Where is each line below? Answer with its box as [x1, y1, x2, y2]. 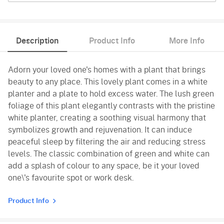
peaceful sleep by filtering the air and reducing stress [8, 137, 205, 146]
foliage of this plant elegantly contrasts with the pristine [8, 101, 215, 110]
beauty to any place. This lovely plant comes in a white [8, 77, 207, 86]
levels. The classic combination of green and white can [8, 149, 209, 158]
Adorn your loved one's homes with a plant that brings [8, 65, 205, 74]
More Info [168, 36, 204, 45]
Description [16, 36, 59, 45]
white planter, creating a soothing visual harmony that [8, 113, 206, 122]
